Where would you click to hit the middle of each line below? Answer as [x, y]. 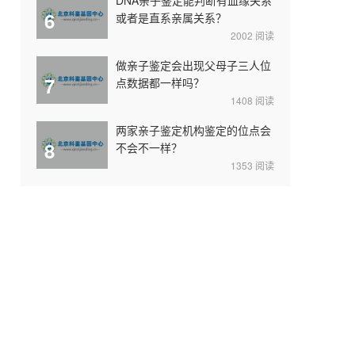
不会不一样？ [149, 147]
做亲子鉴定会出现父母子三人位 [193, 65]
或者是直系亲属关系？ [171, 17]
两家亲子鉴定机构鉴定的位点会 [193, 130]
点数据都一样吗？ [160, 82]
